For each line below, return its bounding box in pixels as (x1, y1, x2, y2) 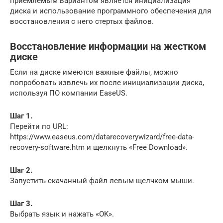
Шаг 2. (10, 165, 32, 175)
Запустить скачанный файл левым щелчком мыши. (10, 176, 194, 185)
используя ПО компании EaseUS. (10, 88, 127, 98)
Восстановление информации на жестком (10, 40, 206, 52)
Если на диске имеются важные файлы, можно (10, 67, 178, 77)
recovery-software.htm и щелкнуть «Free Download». (10, 142, 188, 152)
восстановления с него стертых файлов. (10, 16, 154, 26)
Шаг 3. (10, 199, 32, 208)
